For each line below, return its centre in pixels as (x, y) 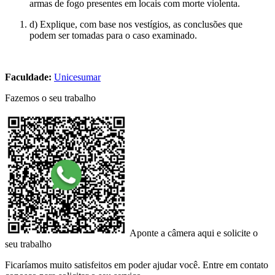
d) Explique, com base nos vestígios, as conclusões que (136, 24)
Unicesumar (77, 77)
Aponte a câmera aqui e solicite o (194, 233)
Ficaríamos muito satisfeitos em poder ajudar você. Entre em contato (137, 265)
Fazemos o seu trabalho (50, 98)
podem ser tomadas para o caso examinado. (113, 35)
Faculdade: (28, 77)
